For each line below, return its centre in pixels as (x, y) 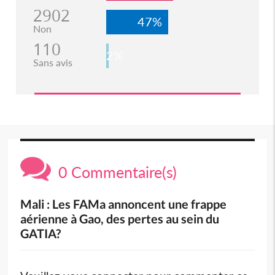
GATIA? (41, 233)
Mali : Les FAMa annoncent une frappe (124, 203)
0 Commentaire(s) (114, 172)
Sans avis (52, 62)
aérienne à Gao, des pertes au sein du (120, 218)
